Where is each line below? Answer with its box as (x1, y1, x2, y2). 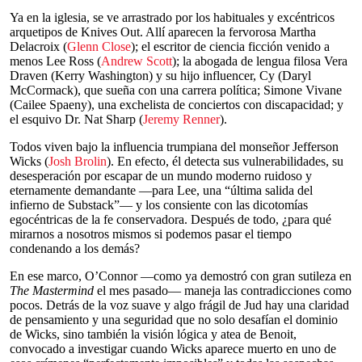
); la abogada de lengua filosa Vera (172, 54, 347, 68)
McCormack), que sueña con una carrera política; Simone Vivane (10, 83, 342, 97)
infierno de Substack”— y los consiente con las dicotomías (10, 198, 308, 212)
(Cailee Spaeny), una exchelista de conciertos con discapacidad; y (10, 98, 343, 112)
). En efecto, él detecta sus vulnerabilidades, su (107, 154, 343, 168)
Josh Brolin (48, 154, 107, 168)
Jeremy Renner (143, 112, 220, 126)
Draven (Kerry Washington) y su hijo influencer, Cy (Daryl (10, 69, 311, 82)
